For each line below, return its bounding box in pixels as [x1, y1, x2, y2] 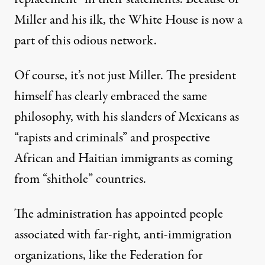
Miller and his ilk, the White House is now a [14, 10, 243, 30]
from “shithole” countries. [14, 169, 146, 189]
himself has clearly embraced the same [14, 86, 207, 106]
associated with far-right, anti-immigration [14, 225, 232, 244]
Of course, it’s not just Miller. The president [14, 66, 236, 85]
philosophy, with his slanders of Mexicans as [14, 107, 239, 127]
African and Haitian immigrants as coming [14, 148, 232, 168]
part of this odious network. [14, 31, 157, 50]
